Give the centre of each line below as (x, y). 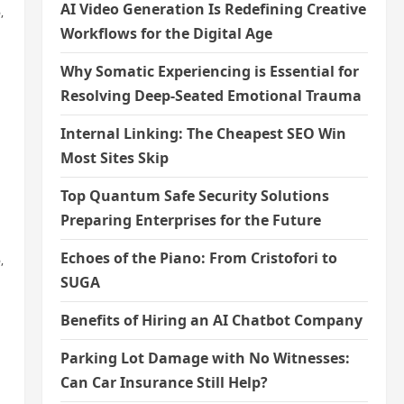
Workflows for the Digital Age (166, 33)
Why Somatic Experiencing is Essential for (209, 71)
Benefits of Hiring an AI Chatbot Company (211, 320)
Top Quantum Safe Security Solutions (194, 196)
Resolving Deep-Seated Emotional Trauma (211, 96)
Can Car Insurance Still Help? (164, 382)
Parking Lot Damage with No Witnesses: (205, 358)
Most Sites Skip (114, 158)
